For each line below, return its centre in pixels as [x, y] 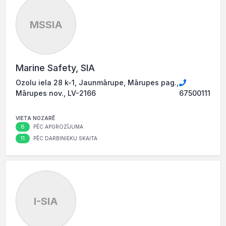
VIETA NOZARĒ [35, 118]
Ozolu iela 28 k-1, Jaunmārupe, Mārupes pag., [97, 83]
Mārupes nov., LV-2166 [56, 93]
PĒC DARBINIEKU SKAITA [65, 138]
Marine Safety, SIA [55, 68]
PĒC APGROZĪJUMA [58, 127]
